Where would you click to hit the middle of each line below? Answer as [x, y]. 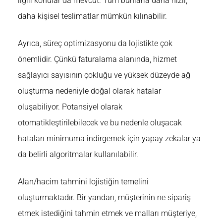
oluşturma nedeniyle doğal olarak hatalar [89, 91]
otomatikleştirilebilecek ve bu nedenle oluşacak [100, 123]
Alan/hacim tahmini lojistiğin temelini [83, 181]
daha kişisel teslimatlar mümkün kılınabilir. [92, 16]
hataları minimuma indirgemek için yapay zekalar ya [109, 139]
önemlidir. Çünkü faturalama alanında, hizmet [97, 59]
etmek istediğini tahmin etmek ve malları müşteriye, [107, 213]
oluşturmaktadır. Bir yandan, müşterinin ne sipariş [104, 197]
